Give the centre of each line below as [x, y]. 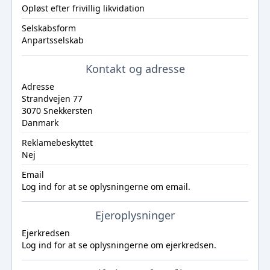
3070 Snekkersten [57, 111]
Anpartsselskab [52, 40]
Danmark [40, 123]
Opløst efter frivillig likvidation [83, 8]
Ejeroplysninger [135, 215]
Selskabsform [49, 28]
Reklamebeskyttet [57, 143]
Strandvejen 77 [52, 99]
